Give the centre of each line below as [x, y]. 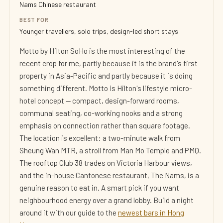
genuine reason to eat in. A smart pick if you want [99, 188]
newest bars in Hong [151, 213]
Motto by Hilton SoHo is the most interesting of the [102, 51]
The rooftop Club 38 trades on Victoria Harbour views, [106, 163]
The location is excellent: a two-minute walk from [100, 138]
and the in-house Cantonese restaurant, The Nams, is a [109, 175]
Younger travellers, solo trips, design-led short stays [99, 31]
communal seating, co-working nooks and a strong [101, 113]
